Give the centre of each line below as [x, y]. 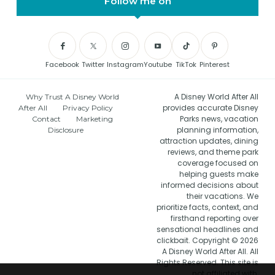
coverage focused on [218, 163]
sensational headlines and [207, 230]
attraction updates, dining [209, 141]
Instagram [125, 65]
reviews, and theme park [213, 152]
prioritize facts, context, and [207, 207]
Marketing [94, 119]
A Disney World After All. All [210, 252]
